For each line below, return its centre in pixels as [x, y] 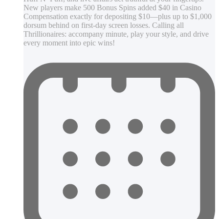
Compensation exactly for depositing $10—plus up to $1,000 [118, 16]
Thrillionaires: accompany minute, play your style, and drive [116, 34]
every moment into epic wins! [69, 43]
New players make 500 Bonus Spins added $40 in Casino [112, 7]
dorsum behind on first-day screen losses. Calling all [104, 25]
